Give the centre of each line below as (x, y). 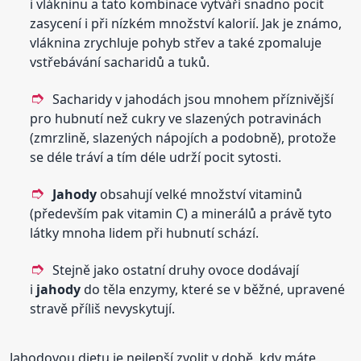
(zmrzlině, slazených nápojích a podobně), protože (183, 138)
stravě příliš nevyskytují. (103, 309)
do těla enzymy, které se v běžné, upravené (213, 290)
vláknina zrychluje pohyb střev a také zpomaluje (176, 43)
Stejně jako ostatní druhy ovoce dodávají (176, 270)
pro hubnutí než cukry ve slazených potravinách (176, 119)
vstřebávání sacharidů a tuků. (120, 62)
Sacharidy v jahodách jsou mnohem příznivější (193, 100)
